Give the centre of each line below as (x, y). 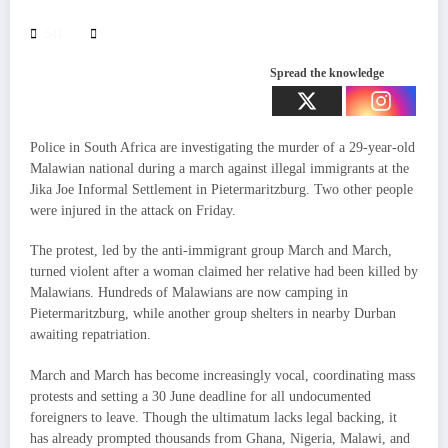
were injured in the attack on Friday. (133, 211)
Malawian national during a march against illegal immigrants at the (219, 169)
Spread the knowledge (327, 73)
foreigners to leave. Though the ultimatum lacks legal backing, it (213, 417)
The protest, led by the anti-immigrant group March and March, (211, 251)
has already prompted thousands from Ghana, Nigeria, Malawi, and (220, 438)
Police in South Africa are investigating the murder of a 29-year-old (222, 148)
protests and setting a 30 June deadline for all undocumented (200, 396)
